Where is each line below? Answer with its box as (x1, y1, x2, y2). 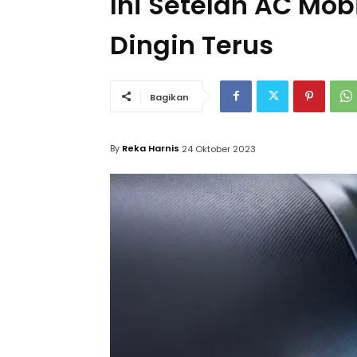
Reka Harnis (122, 142, 179, 155)
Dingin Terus (110, 26, 273, 63)
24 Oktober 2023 (182, 142, 256, 155)
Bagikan (150, 90, 189, 104)
